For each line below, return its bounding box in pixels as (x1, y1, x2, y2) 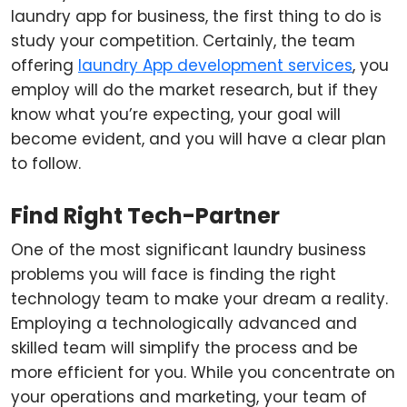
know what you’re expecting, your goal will (11, 104, 341, 125)
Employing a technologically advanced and (11, 313, 357, 334)
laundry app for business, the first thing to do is (11, 5, 382, 27)
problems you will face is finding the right (11, 263, 336, 285)
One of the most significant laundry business (11, 239, 366, 261)
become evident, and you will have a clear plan (11, 128, 386, 150)
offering (11, 55, 78, 76)
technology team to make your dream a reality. (11, 288, 388, 310)
